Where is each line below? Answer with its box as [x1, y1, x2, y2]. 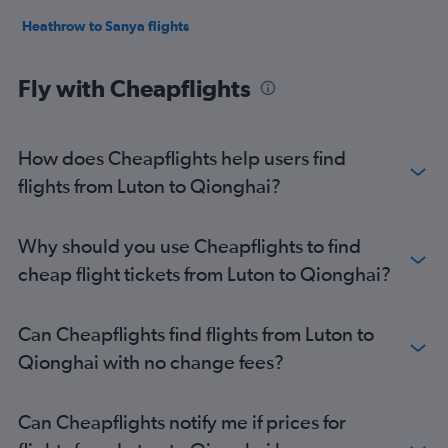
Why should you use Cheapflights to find [18, 234, 361, 257]
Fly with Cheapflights [18, 74, 251, 102]
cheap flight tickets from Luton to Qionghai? [18, 262, 391, 285]
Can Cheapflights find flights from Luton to [18, 322, 374, 345]
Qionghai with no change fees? [18, 350, 284, 373]
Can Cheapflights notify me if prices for [18, 410, 346, 433]
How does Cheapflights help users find [18, 146, 346, 169]
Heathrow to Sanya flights [22, 18, 189, 34]
